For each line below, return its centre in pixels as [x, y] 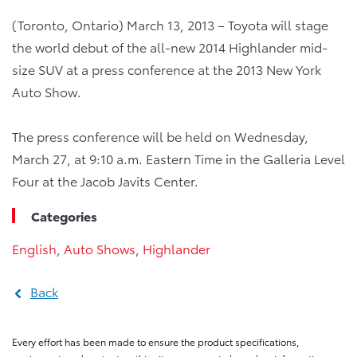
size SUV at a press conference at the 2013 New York [167, 69]
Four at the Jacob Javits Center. [105, 180]
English [34, 248]
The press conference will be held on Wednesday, [160, 136]
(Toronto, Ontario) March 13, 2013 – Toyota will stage [170, 24]
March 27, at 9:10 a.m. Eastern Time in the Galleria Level [178, 158]
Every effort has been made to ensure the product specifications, [155, 341]
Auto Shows [100, 248]
